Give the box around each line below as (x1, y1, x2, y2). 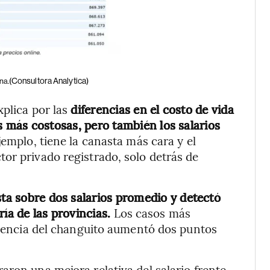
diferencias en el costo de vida (71, 101, 234, 117)
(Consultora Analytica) (8, 75, 89, 86)
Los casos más (110, 204, 190, 221)
